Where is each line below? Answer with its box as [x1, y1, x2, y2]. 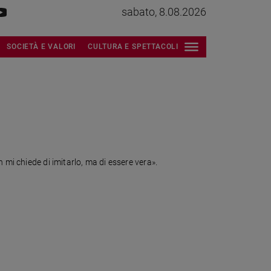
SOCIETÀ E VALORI [7, 41, 76, 51]
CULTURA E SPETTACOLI [88, 41, 178, 51]
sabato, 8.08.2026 [122, 5, 206, 18]
